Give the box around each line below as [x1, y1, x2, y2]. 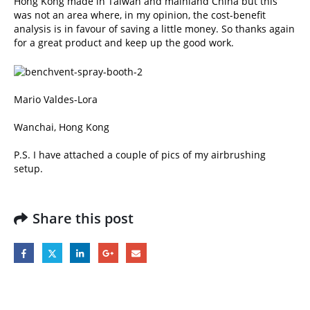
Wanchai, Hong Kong [14, 120, 109, 134]
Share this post [33, 208, 134, 228]
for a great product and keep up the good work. [14, 36, 234, 50]
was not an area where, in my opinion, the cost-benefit [14, 8, 266, 22]
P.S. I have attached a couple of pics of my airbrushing [14, 147, 266, 161]
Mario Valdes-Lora [14, 92, 98, 106]
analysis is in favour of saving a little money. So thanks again [14, 22, 295, 36]
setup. [14, 161, 43, 175]
